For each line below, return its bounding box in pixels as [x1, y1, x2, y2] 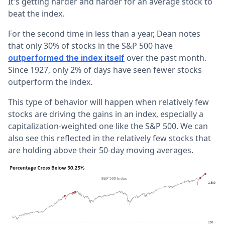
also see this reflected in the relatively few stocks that [8, 132, 211, 144]
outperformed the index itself [8, 52, 125, 63]
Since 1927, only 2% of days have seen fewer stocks [8, 64, 202, 75]
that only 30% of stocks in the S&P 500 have [8, 40, 173, 51]
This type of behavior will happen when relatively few [8, 96, 209, 107]
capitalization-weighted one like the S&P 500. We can [8, 120, 208, 132]
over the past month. [125, 52, 206, 63]
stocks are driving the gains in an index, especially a [8, 108, 203, 120]
